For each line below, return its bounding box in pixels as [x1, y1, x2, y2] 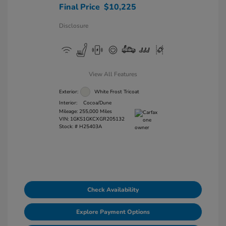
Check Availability [87, 186, 139, 194]
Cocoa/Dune [83, 99, 111, 106]
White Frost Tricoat [94, 88, 139, 95]
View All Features [89, 70, 137, 78]
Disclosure [59, 22, 88, 30]
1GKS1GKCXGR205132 [70, 116, 125, 123]
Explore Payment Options [76, 208, 150, 216]
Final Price [59, 2, 100, 13]
